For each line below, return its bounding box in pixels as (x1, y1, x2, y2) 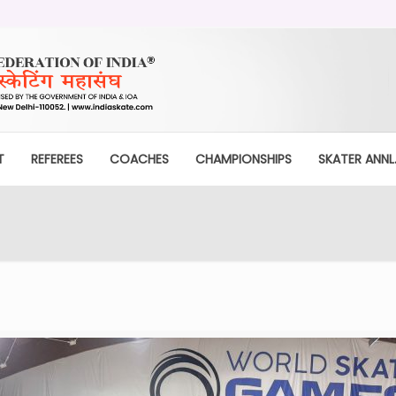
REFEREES (30, 149, 83, 168)
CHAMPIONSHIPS (194, 149, 292, 168)
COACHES (109, 149, 169, 168)
